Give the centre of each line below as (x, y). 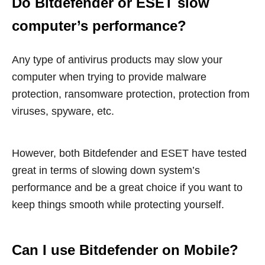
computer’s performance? (99, 26)
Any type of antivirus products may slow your (117, 60)
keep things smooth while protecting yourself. (118, 205)
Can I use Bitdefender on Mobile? (125, 250)
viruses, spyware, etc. (63, 112)
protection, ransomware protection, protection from (131, 94)
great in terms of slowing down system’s (106, 171)
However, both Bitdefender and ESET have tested (129, 153)
